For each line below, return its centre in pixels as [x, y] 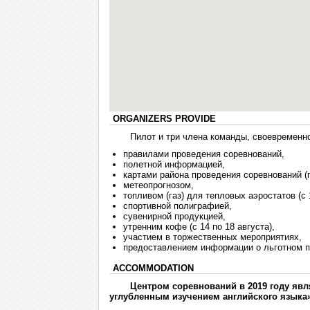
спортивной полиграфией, [177, 206]
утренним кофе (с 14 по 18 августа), [199, 227]
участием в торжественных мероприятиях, [212, 237]
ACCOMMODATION [153, 268]
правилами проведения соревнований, [204, 154]
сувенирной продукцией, [174, 216]
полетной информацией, [174, 164]
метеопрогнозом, [158, 185]
